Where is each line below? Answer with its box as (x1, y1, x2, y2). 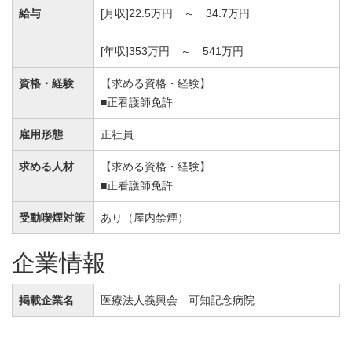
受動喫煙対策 (19, 211, 85, 224)
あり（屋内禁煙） (101, 211, 189, 224)
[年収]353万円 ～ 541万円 (101, 45, 244, 57)
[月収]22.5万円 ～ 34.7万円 (101, 7, 250, 20)
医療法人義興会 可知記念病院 (101, 294, 255, 306)
